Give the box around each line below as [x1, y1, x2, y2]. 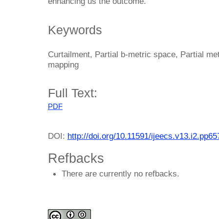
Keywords [48, 22, 102, 37]
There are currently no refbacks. [62, 169, 179, 179]
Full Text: [48, 86, 97, 100]
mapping [48, 59, 79, 69]
